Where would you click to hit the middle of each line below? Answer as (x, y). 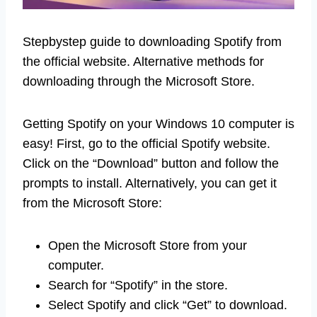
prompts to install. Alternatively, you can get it (150, 183)
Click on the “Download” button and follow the (151, 163)
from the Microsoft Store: (92, 203)
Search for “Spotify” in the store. (138, 285)
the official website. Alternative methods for (143, 61)
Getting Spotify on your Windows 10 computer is (158, 123)
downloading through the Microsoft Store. (139, 81)
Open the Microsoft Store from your (148, 245)
